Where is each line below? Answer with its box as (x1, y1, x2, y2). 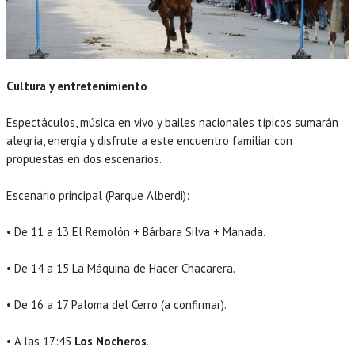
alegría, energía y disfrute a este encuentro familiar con (6, 132, 292, 148)
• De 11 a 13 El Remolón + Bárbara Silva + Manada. (6, 223, 265, 239)
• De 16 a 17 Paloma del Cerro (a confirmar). (6, 296, 227, 312)
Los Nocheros (74, 333, 147, 349)
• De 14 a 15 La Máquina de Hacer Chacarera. (6, 260, 235, 276)
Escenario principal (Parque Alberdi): (6, 187, 189, 203)
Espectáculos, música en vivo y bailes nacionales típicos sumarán (6, 114, 338, 130)
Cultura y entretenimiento (6, 78, 147, 94)
